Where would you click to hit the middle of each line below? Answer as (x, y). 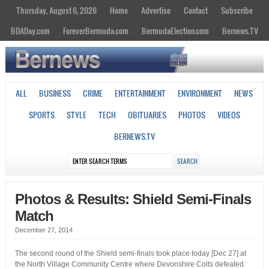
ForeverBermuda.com (96, 31)
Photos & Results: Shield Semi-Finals (133, 199)
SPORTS (41, 115)
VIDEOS (228, 115)
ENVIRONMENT (200, 93)
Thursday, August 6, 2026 (56, 10)
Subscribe (237, 10)
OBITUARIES (147, 115)
